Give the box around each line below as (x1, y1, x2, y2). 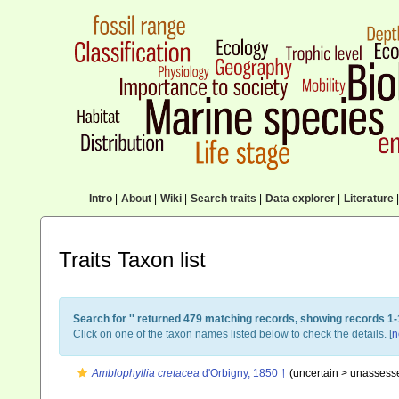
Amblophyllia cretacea (92, 367, 199, 379)
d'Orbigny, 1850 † (199, 367, 287, 379)
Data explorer (265, 192, 335, 205)
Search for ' (73, 313, 132, 325)
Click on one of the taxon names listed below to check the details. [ (73, 328, 392, 340)
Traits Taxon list (59, 248, 206, 272)
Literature (343, 192, 394, 205)
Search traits (190, 192, 256, 205)
